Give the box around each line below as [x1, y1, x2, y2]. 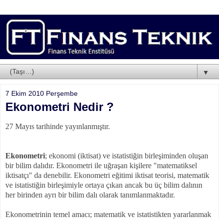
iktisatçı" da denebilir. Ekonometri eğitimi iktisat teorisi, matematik [5, 171, 209, 179]
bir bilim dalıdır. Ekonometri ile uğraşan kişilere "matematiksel [5, 161, 197, 170]
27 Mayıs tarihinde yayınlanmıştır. [5, 122, 110, 131]
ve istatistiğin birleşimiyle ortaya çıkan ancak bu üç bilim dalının [5, 180, 202, 189]
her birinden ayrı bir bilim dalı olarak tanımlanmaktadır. [5, 190, 175, 199]
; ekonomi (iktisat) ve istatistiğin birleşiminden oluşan [45, 151, 208, 160]
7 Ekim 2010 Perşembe [5, 89, 78, 97]
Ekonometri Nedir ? [5, 100, 114, 113]
